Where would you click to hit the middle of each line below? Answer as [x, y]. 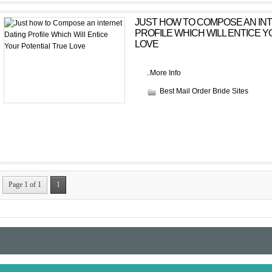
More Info [165, 73]
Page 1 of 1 [25, 185]
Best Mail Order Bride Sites [204, 91]
